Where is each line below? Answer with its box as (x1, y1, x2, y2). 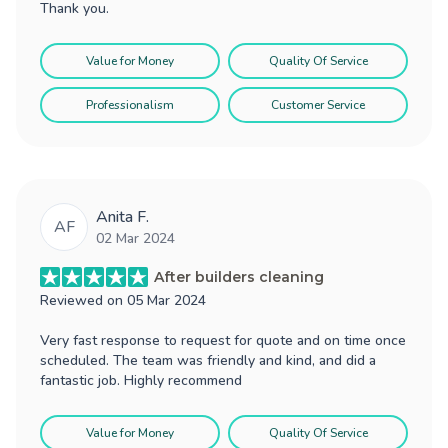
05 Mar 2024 (127, 290, 206, 310)
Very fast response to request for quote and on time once (40, 330, 406, 350)
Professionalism (86, 96, 174, 113)
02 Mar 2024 (96, 228, 175, 248)
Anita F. (96, 205, 149, 228)
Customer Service (271, 96, 365, 113)
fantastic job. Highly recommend (40, 370, 242, 390)
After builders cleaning (154, 267, 324, 286)
